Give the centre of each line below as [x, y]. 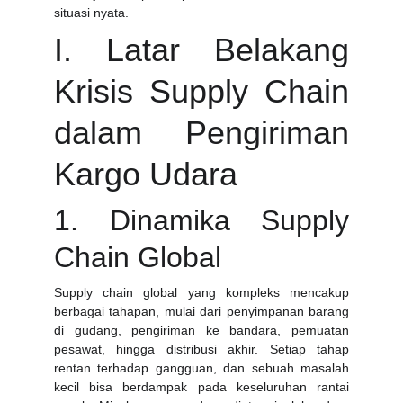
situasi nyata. [91, 13]
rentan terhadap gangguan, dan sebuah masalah [201, 368]
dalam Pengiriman [201, 133]
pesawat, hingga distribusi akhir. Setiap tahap [201, 349]
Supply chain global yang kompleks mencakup [201, 292]
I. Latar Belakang [201, 50]
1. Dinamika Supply [201, 220]
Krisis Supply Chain [201, 91]
